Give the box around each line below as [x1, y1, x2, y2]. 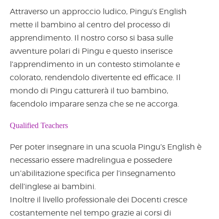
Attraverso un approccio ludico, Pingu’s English [10, 7, 187, 17]
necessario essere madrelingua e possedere [10, 155, 172, 165]
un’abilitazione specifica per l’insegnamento [10, 168, 175, 178]
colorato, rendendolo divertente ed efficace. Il [10, 73, 180, 83]
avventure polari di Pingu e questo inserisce [10, 46, 173, 56]
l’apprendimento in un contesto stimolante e [10, 60, 180, 69]
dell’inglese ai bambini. [10, 181, 96, 191]
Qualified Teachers [10, 121, 68, 130]
